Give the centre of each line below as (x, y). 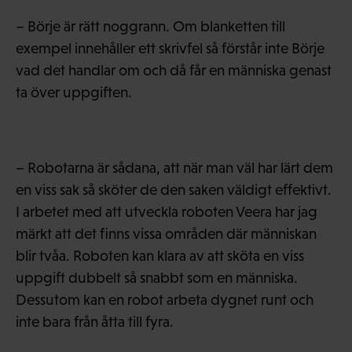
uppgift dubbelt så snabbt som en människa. (157, 277)
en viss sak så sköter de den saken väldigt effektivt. (174, 189)
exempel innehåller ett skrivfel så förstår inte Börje (170, 48)
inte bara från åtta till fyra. (95, 321)
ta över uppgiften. (74, 92)
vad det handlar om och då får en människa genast (174, 70)
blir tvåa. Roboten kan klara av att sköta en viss (160, 255)
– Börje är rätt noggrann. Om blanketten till (150, 26)
